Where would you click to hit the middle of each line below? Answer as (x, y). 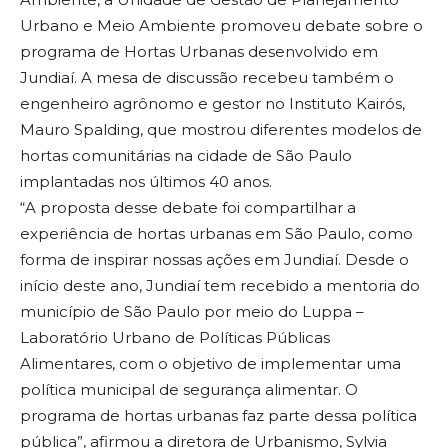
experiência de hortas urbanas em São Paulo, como (216, 233)
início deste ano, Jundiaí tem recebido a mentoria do (220, 285)
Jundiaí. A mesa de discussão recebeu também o (207, 77)
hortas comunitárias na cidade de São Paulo (186, 155)
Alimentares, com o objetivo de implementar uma (210, 363)
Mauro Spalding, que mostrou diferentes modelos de (221, 129)
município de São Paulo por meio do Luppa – (192, 311)
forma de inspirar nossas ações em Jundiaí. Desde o (214, 259)
